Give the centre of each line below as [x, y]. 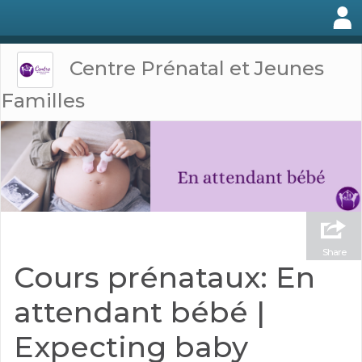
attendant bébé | [139, 311]
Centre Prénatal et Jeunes [197, 68]
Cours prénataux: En [164, 277]
